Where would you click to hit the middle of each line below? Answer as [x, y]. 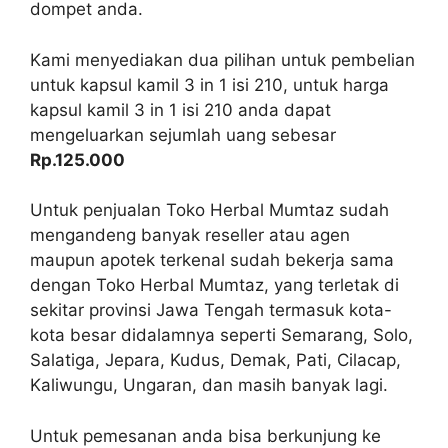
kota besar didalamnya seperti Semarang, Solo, [221, 335]
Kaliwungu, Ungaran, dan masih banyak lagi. [209, 385]
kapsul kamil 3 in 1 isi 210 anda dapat [180, 109]
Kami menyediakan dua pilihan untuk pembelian [222, 59]
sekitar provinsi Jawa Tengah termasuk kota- [211, 310]
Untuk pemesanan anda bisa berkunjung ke [205, 435]
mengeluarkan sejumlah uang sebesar [183, 134]
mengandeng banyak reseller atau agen [190, 235]
